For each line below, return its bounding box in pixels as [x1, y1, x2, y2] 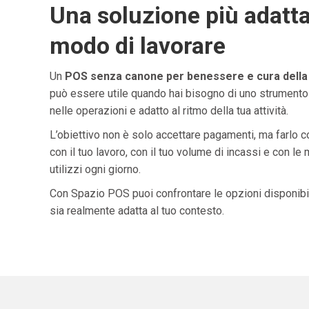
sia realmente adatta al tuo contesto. [50, 203, 224, 217]
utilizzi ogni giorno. [50, 162, 141, 176]
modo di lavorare [50, 31, 226, 59]
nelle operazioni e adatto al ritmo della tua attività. [50, 103, 288, 117]
